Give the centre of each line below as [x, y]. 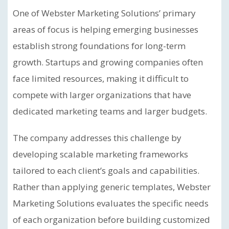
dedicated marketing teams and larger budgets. [110, 111]
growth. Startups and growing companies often [108, 62]
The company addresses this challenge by [97, 138]
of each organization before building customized [111, 220]
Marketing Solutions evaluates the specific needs [111, 203]
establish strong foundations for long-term [99, 46]
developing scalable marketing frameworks [100, 154]
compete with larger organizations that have [102, 95]
